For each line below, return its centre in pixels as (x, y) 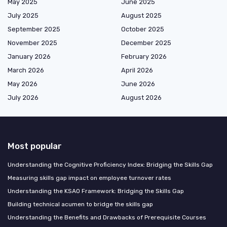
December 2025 (146, 43)
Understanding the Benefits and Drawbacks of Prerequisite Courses (107, 217)
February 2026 (144, 56)
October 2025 (143, 29)
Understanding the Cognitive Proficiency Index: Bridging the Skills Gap (110, 164)
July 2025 (23, 15)
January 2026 (29, 56)
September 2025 (34, 29)
